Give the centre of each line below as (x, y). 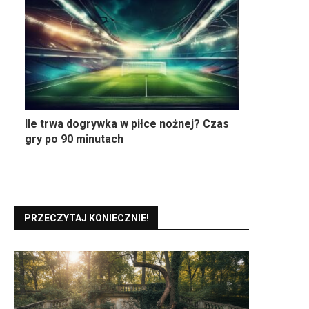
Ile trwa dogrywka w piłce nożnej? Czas (127, 124)
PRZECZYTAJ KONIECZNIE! (87, 218)
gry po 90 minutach (74, 139)
